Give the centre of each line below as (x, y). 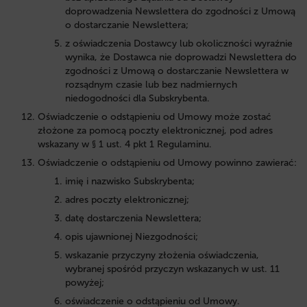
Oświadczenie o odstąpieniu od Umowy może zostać (155, 116)
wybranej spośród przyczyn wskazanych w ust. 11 (172, 269)
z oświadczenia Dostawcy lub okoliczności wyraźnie (179, 43)
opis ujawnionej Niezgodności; (132, 236)
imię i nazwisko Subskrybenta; (130, 181)
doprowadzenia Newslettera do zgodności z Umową (180, 11)
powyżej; (85, 282)
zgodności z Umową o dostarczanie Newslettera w (177, 71)
